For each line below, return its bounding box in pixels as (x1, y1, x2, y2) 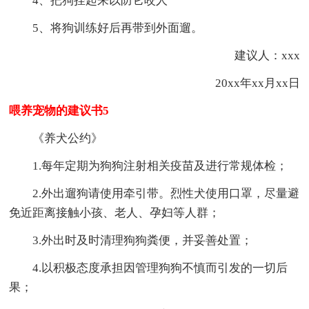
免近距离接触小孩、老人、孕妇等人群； (9, 206, 221, 219)
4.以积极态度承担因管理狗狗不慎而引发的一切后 (32, 261, 288, 275)
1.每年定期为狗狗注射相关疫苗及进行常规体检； (32, 159, 288, 172)
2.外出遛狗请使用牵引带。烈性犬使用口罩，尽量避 (32, 186, 300, 200)
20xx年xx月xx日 (191, 76, 300, 90)
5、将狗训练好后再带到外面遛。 (32, 21, 203, 34)
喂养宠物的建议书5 (9, 103, 110, 117)
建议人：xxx (210, 48, 300, 62)
